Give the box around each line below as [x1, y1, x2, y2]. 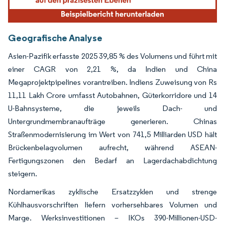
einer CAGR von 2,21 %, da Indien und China [8, 64, 217, 74]
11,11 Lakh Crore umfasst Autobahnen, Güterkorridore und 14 [8, 90, 217, 100]
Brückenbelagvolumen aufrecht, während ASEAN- [8, 142, 217, 152]
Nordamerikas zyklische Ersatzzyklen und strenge [8, 186, 217, 196]
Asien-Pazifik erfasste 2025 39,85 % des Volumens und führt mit [8, 51, 217, 61]
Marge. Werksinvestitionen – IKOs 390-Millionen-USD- [8, 212, 217, 222]
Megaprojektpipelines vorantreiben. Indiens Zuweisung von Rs [8, 77, 217, 87]
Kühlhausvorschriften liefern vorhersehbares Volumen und [8, 199, 217, 209]
